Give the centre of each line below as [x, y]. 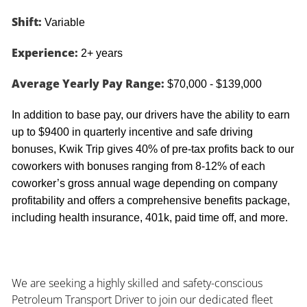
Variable [63, 22]
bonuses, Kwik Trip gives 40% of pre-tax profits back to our [152, 149]
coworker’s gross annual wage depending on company [144, 183]
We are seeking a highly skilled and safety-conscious [137, 283]
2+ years [101, 53]
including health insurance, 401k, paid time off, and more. [149, 217]
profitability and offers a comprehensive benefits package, [150, 200]
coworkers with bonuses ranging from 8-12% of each [138, 166]
